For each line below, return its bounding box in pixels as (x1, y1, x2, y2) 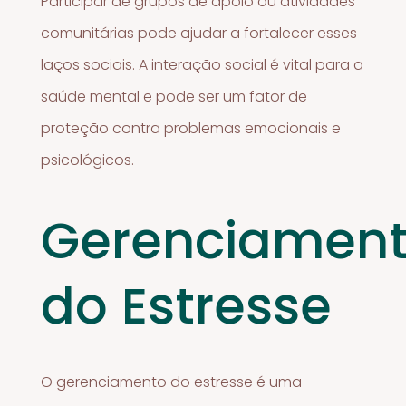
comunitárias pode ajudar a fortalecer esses (41, 22, 358, 43)
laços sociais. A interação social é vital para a (41, 53, 364, 75)
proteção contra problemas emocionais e (41, 117, 342, 139)
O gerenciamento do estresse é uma (41, 371, 303, 392)
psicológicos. (41, 149, 135, 170)
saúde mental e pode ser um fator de (41, 85, 308, 107)
